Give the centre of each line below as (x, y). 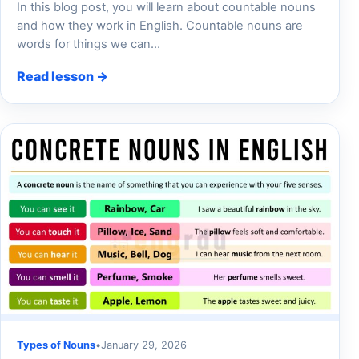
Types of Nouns (56, 345)
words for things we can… (89, 44)
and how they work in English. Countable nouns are (160, 25)
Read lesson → (63, 76)
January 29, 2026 (144, 345)
